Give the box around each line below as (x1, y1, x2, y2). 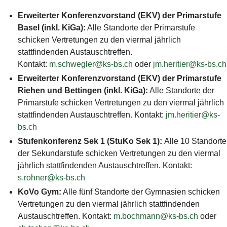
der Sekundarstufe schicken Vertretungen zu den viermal (17, 149, 220, 158)
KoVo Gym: (17, 187, 61, 197)
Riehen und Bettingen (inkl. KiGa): (17, 86, 148, 95)
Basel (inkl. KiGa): (17, 23, 86, 32)
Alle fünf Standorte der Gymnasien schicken (61, 187, 220, 197)
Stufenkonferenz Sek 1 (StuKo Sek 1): (17, 137, 162, 146)
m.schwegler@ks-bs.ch (49, 60, 133, 69)
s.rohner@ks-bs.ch (17, 173, 85, 182)
